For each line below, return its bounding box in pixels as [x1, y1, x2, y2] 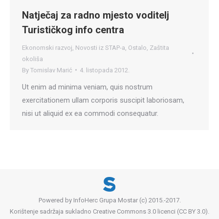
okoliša [22, 55, 43, 63]
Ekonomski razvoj [22, 44, 72, 51]
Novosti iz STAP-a [75, 44, 125, 51]
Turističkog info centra [22, 23, 124, 36]
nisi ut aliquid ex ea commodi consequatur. [22, 109, 158, 118]
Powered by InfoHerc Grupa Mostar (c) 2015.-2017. [38, 196, 181, 204]
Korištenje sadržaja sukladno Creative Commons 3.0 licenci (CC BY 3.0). [10, 207, 209, 215]
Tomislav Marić [30, 66, 72, 74]
